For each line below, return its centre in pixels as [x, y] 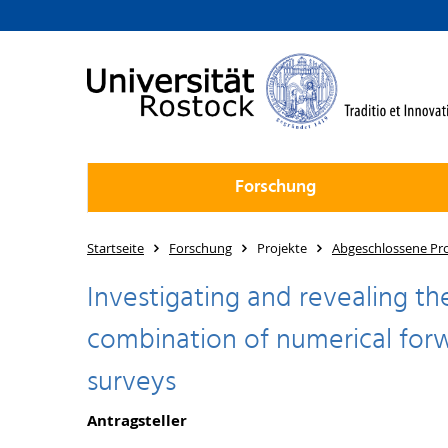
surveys [131, 382]
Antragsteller [137, 420]
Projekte [282, 248]
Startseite [115, 248]
